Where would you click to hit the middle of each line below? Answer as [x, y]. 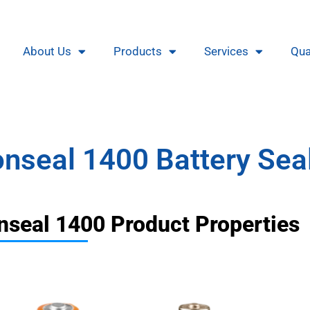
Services [226, 52]
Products [137, 52]
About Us [47, 52]
